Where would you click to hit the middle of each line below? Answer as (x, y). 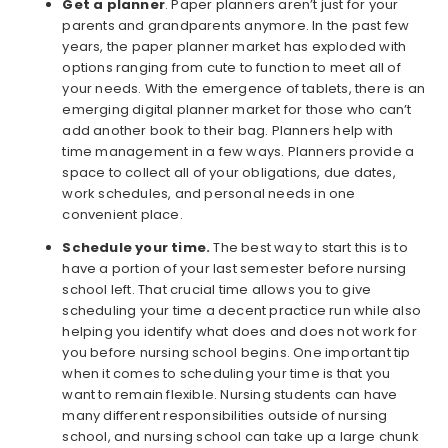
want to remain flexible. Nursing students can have (230, 395)
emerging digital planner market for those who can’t (237, 110)
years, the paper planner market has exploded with (234, 47)
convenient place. (122, 215)
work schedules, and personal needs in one (209, 194)
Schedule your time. (136, 248)
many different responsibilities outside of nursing (225, 416)
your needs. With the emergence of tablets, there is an (244, 89)
